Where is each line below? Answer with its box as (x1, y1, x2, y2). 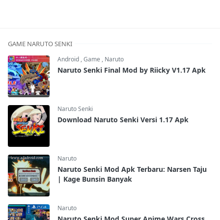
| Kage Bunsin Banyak (57, 174, 132, 184)
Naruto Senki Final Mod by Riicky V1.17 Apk (57, 65, 206, 75)
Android (57, 55, 81, 63)
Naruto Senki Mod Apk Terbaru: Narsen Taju (57, 164, 207, 174)
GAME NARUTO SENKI (8, 39, 72, 48)
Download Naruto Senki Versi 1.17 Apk (57, 114, 189, 124)
